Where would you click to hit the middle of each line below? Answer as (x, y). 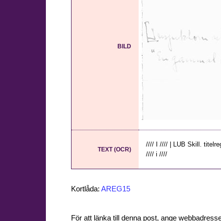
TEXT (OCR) (114, 150)
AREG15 (116, 189)
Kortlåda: (86, 189)
